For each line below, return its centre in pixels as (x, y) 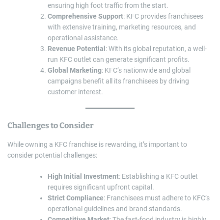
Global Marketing (75, 70)
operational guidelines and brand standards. (115, 209)
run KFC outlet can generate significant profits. (119, 60)
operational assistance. (83, 38)
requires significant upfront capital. (101, 187)
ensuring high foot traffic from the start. (108, 6)
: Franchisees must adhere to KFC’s (157, 198)
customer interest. (75, 92)
